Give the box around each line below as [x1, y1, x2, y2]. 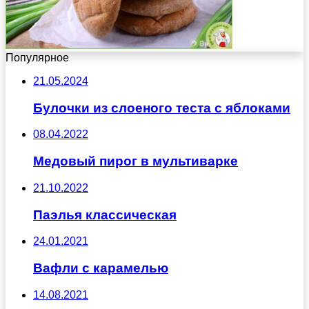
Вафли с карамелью [33, 261, 168, 276]
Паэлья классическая [33, 207, 177, 222]
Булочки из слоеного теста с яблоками [33, 100, 290, 115]
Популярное [6, 52, 69, 63]
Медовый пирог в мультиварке [33, 154, 238, 169]
